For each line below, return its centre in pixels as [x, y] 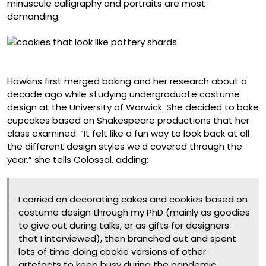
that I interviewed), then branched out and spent [127, 239]
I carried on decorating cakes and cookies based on [133, 199]
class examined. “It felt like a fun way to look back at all [128, 134]
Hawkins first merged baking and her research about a [127, 81]
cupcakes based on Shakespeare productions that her [128, 121]
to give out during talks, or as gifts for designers [124, 226]
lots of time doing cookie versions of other [112, 252]
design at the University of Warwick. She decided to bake [133, 107]
